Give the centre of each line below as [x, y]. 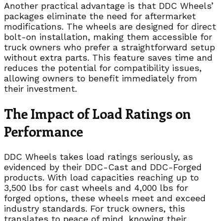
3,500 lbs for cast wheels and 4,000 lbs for [96, 187]
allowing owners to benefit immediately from [101, 78]
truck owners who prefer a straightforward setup [110, 47]
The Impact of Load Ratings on [97, 114]
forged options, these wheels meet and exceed [105, 198]
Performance [43, 131]
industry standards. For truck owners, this [94, 208]
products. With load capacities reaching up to [101, 177]
